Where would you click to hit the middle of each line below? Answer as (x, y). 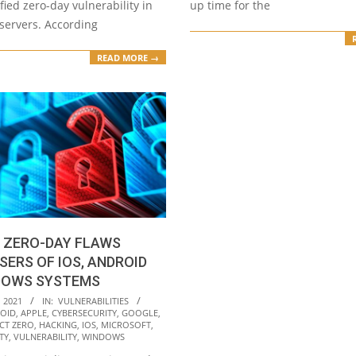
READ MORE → (128, 57)
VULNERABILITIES (93, 301)
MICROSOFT (126, 325)
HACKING (58, 325)
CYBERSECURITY (84, 313)
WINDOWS (103, 337)
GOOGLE (140, 313)
